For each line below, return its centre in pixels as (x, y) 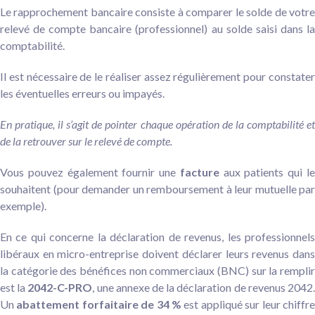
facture (199, 172)
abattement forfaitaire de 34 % (99, 304)
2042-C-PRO (60, 287)
